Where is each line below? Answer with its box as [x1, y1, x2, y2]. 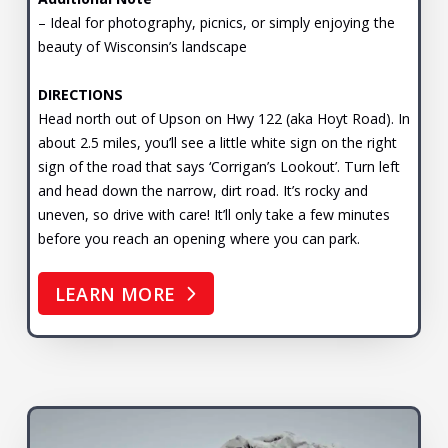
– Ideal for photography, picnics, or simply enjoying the [37, 12, 395, 32]
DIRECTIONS [37, 84, 123, 104]
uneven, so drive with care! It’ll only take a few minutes [37, 204, 390, 224]
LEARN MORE [54, 281, 176, 306]
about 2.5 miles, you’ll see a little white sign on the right [37, 132, 397, 152]
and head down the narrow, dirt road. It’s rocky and [37, 180, 368, 200]
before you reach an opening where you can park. [37, 228, 360, 248]
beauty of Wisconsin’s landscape [37, 36, 247, 56]
